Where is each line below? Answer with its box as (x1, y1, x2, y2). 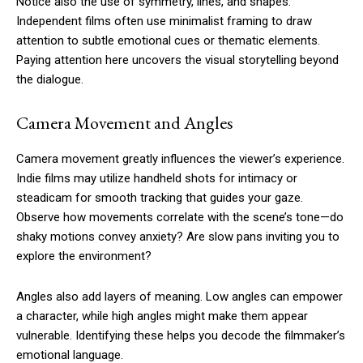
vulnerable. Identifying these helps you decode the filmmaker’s (16, 328, 345, 344)
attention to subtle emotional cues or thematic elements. (16, 33, 320, 49)
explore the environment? (16, 249, 152, 264)
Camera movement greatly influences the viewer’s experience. (16, 152, 344, 167)
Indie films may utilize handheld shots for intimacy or (16, 171, 297, 186)
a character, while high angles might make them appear (16, 309, 308, 324)
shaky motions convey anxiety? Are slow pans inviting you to (16, 229, 340, 245)
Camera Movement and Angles (16, 111, 233, 135)
